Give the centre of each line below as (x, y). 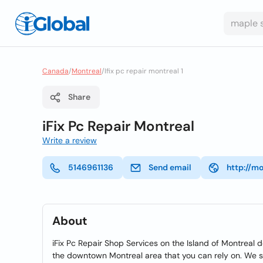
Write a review (70, 140)
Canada (55, 71)
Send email (170, 167)
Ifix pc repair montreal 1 (144, 71)
